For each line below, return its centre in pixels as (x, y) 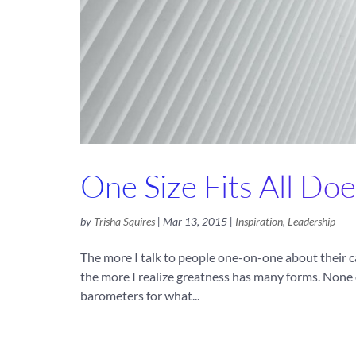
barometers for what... (139, 296)
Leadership (311, 222)
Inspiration (259, 222)
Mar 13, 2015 (195, 222)
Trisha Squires (124, 222)
